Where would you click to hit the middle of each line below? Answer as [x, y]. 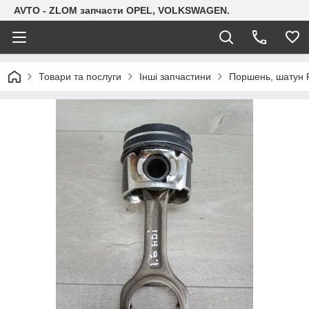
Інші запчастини [175, 77]
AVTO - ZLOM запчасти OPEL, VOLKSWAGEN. [122, 10]
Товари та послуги [80, 77]
